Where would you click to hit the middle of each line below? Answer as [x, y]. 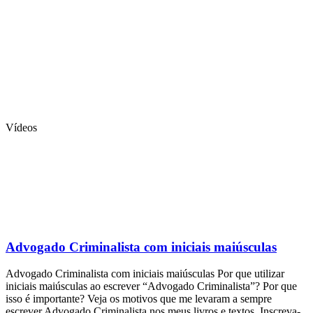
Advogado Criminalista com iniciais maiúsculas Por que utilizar [145, 274]
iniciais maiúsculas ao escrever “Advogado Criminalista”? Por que [151, 286]
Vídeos [21, 127]
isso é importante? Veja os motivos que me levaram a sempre [139, 299]
